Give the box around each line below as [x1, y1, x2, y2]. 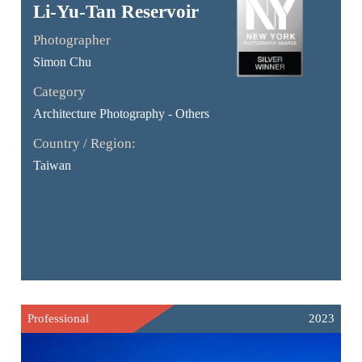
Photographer [33, 32, 112, 48]
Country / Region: [33, 135, 137, 151]
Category [33, 83, 86, 99]
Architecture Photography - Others [33, 106, 210, 120]
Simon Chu [33, 54, 92, 69]
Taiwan [33, 158, 72, 172]
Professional [27, 311, 90, 325]
